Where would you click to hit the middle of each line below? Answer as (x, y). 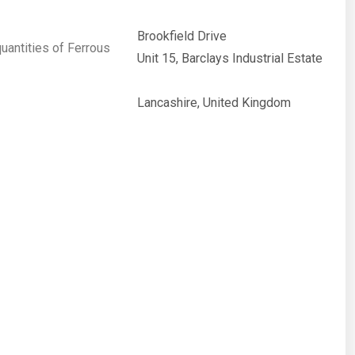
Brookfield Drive (181, 36)
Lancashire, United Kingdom (214, 103)
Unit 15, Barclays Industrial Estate (229, 58)
